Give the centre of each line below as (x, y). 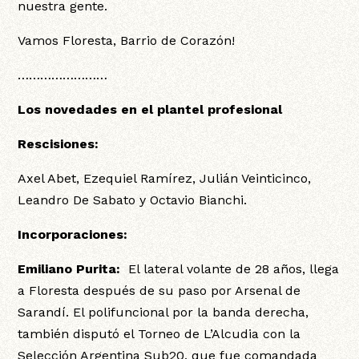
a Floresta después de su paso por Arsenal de (159, 291)
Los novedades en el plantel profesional (150, 110)
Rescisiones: (58, 144)
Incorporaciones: (73, 235)
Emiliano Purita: (69, 269)
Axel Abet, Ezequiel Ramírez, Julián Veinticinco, (165, 179)
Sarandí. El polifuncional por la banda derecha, (163, 313)
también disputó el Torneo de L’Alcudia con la (159, 334)
